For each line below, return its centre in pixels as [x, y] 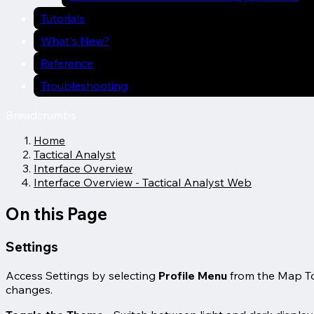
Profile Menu [193, 275]
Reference [67, 63]
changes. [29, 289]
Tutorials [63, 18]
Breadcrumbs [41, 115]
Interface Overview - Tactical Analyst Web [143, 182]
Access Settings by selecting [82, 275]
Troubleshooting [84, 86]
